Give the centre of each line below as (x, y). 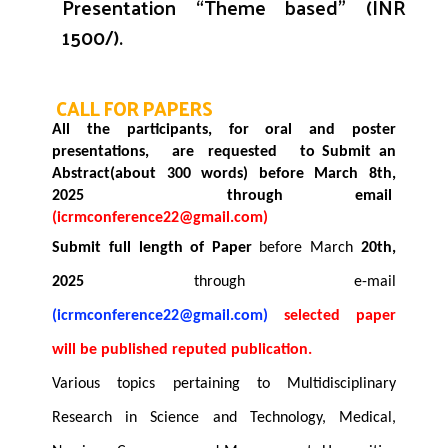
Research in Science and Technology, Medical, (224, 418)
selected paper (340, 316)
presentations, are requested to (187, 152)
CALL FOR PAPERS (134, 108)
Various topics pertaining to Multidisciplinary (224, 384)
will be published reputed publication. (182, 350)
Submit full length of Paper (156, 248)
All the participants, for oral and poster (224, 130)
